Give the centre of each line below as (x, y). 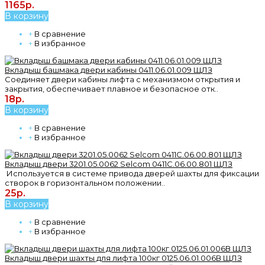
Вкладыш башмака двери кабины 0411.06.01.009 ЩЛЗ (109, 70)
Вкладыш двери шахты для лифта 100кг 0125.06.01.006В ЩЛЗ (123, 258)
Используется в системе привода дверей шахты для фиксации (132, 173)
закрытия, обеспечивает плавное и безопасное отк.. (112, 88)
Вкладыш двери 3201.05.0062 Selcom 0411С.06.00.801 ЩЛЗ (119, 164)
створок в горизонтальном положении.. (85, 182)
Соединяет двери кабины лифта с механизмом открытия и (122, 79)
